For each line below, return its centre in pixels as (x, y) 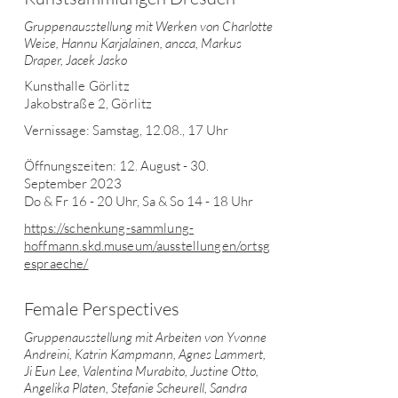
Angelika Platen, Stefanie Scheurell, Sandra (135, 388)
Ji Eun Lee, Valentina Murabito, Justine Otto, (141, 371)
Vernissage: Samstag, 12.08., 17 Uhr (126, 130)
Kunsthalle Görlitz (77, 86)
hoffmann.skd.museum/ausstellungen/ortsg (147, 246)
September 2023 (73, 183)
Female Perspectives (102, 309)
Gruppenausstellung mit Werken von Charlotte (148, 26)
